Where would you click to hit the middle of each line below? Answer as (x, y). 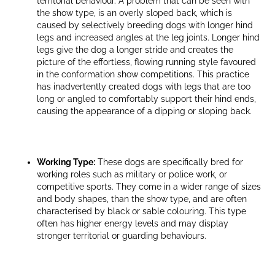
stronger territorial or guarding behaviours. (122, 235)
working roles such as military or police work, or (132, 174)
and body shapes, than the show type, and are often (142, 199)
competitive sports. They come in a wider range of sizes (149, 186)
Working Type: (66, 162)
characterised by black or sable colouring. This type (141, 211)
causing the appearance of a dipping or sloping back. (144, 111)
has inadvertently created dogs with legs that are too (144, 86)
